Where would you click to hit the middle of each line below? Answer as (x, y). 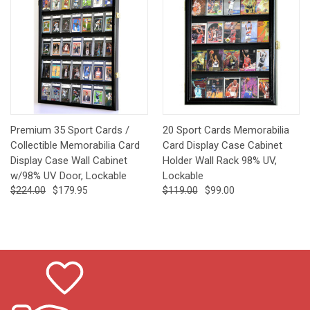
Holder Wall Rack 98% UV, (219, 161)
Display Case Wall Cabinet (69, 161)
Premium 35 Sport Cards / (70, 130)
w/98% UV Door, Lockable (69, 176)
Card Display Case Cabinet (222, 146)
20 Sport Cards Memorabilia (226, 130)
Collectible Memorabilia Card (75, 146)
